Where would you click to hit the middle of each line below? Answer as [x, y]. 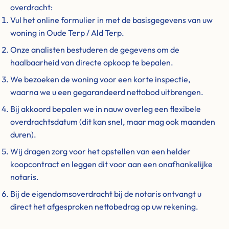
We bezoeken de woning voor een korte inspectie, [100, 79]
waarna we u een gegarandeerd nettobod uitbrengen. [107, 92]
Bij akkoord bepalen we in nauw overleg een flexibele [106, 109]
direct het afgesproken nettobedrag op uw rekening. [104, 207]
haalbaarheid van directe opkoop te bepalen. [92, 62]
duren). [23, 134]
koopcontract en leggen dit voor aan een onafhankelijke [111, 164]
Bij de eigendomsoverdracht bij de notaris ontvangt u [106, 194]
